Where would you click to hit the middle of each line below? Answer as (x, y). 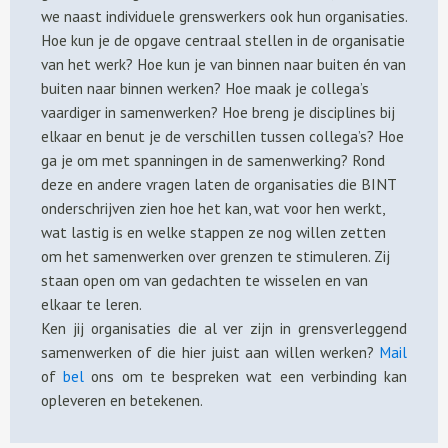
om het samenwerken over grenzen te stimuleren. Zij (215, 255)
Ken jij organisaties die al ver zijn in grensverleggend (224, 327)
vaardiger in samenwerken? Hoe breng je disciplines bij (217, 111)
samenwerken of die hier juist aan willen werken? (210, 351)
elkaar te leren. (91, 303)
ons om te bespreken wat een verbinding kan (246, 375)
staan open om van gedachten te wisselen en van (204, 279)
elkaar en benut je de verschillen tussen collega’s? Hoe (222, 135)
